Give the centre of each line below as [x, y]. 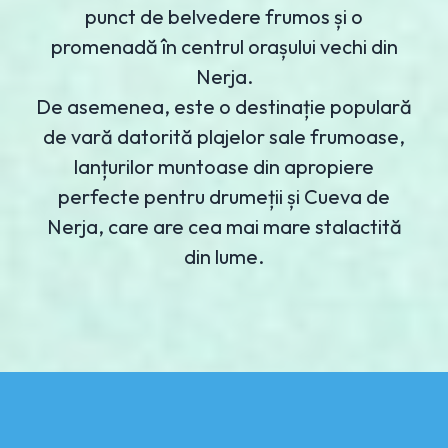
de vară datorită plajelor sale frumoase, [224, 137]
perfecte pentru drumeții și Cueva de [224, 197]
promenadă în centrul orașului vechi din [224, 47]
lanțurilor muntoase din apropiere [224, 167]
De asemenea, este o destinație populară [224, 107]
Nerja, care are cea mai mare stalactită [224, 227]
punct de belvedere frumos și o [224, 17]
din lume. [224, 257]
